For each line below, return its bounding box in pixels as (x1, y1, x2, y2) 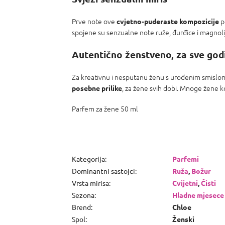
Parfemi (172, 154, 199, 163)
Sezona (72, 190, 94, 199)
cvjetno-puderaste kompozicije (117, 16, 219, 26)
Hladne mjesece (172, 190, 224, 199)
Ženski (172, 214, 194, 223)
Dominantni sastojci (72, 166, 135, 175)
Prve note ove (72, 16, 117, 26)
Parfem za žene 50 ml (72, 103, 138, 114)
